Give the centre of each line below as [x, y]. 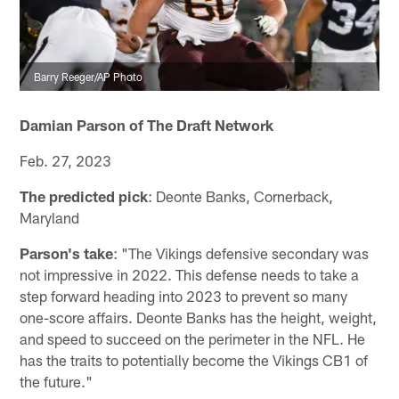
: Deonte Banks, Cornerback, [241, 196]
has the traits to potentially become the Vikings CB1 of [194, 360]
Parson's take [67, 253]
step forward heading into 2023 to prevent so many [184, 296]
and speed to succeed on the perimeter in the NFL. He [193, 339]
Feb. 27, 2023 [66, 161]
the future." [57, 382]
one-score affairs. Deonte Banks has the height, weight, [199, 318]
